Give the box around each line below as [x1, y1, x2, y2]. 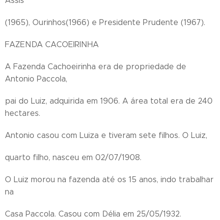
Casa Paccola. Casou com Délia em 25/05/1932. [5, 209, 181, 219]
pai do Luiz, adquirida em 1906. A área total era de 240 [5, 96, 213, 106]
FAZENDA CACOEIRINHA [5, 40, 99, 49]
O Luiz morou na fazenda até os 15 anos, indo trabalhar [5, 175, 214, 184]
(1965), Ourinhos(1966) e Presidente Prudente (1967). [5, 18, 205, 27]
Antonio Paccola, [5, 74, 67, 83]
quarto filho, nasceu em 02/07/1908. [5, 153, 141, 162]
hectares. [5, 109, 40, 118]
